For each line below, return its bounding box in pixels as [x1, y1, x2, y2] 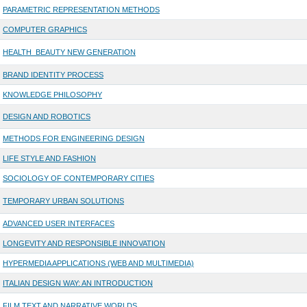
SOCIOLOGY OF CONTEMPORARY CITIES [2, 174, 154, 183]
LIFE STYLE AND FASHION [2, 154, 96, 163]
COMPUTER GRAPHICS [2, 25, 87, 34]
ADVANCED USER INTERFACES [2, 219, 114, 228]
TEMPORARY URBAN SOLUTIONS [2, 197, 124, 206]
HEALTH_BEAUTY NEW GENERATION [2, 48, 136, 57]
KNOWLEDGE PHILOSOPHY [2, 90, 102, 99]
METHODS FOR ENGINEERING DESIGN [2, 134, 145, 143]
